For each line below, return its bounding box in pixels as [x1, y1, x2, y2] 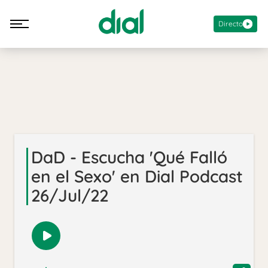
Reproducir [45, 234, 100, 249]
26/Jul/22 [31, 185, 108, 206]
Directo [218, 19, 243, 28]
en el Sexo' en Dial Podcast [31, 166, 243, 187]
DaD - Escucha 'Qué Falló [31, 147, 227, 168]
